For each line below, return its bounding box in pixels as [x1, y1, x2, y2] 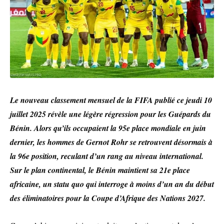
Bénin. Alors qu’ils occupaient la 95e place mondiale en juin [10, 122, 206, 133]
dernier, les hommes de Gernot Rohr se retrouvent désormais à [10, 136, 212, 147]
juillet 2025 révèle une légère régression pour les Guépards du [10, 108, 211, 119]
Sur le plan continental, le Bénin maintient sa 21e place [10, 164, 190, 175]
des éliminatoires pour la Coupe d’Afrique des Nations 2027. [10, 192, 205, 203]
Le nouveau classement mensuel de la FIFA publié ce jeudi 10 [10, 94, 212, 105]
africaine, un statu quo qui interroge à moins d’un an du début [10, 178, 214, 189]
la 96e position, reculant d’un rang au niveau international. [10, 150, 203, 161]
